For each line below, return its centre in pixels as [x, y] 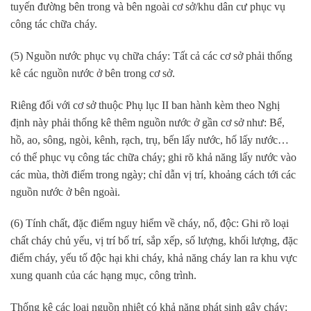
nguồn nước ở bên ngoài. [65, 192]
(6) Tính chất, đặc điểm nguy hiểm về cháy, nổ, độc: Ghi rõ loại [150, 224]
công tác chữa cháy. [54, 24]
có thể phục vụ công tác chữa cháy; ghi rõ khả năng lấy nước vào [153, 157]
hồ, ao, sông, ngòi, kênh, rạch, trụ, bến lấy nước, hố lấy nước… [150, 140]
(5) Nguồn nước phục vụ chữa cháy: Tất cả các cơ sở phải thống [151, 56]
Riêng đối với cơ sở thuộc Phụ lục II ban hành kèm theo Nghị [145, 105]
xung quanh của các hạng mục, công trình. [103, 276]
